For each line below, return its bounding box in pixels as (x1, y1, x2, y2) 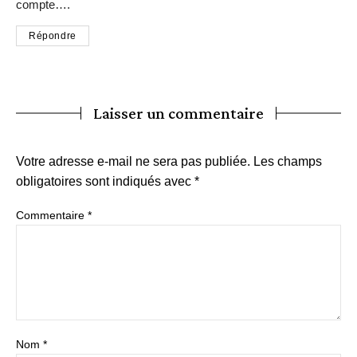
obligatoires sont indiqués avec (16, 175, 194, 188)
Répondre (29, 30, 76, 41)
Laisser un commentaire (93, 104, 264, 123)
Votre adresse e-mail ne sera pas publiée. (16, 155, 250, 168)
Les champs (253, 155, 322, 168)
